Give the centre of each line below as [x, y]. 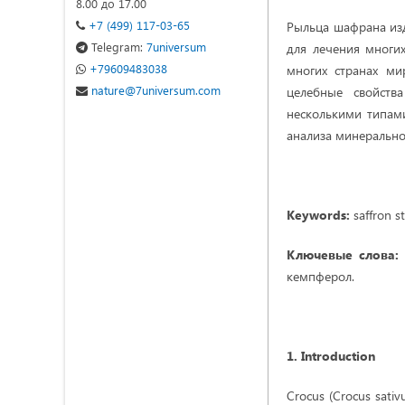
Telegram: [117, 47]
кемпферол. [320, 276]
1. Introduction [331, 356]
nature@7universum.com [154, 90]
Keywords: [318, 215]
